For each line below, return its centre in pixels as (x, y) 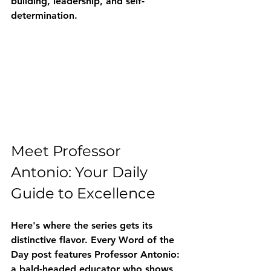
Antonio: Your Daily (81, 172)
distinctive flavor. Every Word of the (94, 240)
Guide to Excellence (83, 194)
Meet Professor (68, 151)
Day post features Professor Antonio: (97, 255)
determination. (44, 15)
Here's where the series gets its (83, 226)
